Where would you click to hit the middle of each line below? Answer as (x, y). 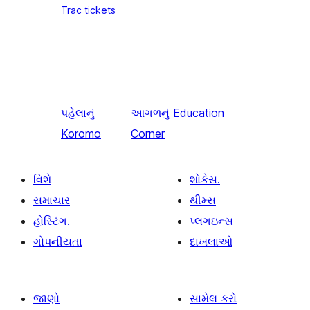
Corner (148, 134)
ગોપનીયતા (58, 241)
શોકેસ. (205, 179)
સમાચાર (52, 200)
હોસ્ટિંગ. (52, 221)
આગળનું (151, 113)
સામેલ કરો (213, 298)
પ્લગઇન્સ (211, 221)
